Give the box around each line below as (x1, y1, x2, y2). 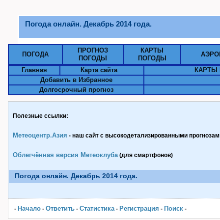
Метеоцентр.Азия (13, 132, 67, 139)
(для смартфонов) (118, 152, 173, 159)
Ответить (46, 205, 75, 212)
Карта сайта (81, 66, 117, 74)
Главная (21, 66, 47, 74)
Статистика (80, 205, 114, 212)
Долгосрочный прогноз (39, 86, 113, 93)
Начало (18, 205, 41, 212)
